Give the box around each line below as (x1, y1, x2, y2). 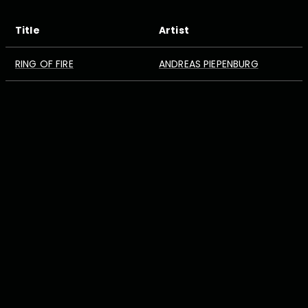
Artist (159, 23, 189, 37)
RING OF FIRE (15, 57, 74, 71)
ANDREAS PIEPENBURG (159, 57, 258, 71)
